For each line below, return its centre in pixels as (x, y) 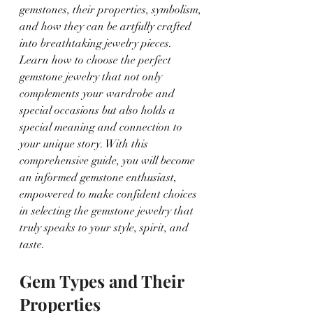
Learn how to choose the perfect (97, 60)
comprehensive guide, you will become (109, 160)
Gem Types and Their (104, 281)
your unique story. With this (85, 144)
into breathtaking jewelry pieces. (97, 43)
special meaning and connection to (102, 127)
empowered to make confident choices (110, 194)
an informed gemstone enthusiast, (100, 177)
